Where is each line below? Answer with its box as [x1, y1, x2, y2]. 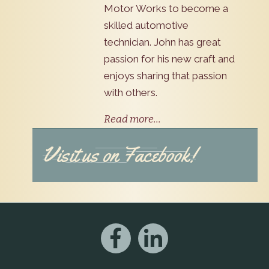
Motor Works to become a [103, 2, 228, 14]
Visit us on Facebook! [42, 142, 196, 168]
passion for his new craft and [103, 52, 235, 65]
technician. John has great [103, 35, 221, 48]
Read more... [103, 112, 161, 125]
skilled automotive [103, 19, 189, 31]
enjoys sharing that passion [103, 69, 227, 82]
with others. [103, 86, 157, 98]
